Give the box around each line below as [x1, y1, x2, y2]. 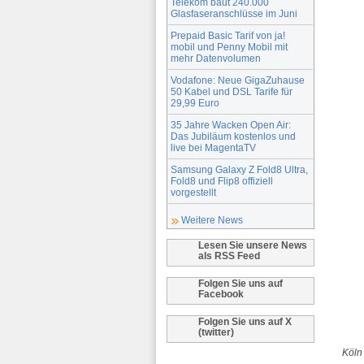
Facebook [198, 288, 244, 299]
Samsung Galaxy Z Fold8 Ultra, [171, 163, 308, 175]
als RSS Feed [198, 249, 260, 261]
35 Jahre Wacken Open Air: [171, 119, 291, 130]
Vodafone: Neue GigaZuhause [171, 74, 305, 85]
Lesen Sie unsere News [198, 239, 307, 250]
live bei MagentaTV [171, 141, 256, 153]
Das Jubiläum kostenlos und [171, 130, 296, 141]
